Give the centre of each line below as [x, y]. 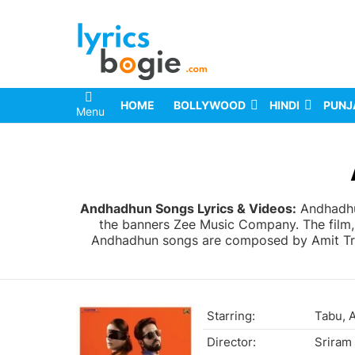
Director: [231, 342]
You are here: [110, 145]
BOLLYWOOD [210, 105]
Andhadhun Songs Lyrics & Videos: [188, 209]
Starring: [231, 316]
